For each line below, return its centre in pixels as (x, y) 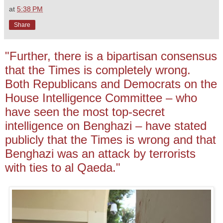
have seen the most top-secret (85, 112)
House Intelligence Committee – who (101, 98)
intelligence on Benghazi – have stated (106, 126)
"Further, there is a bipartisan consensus (111, 56)
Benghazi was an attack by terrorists (100, 154)
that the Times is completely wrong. (98, 70)
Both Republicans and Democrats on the (111, 84)
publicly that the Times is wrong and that (111, 140)
